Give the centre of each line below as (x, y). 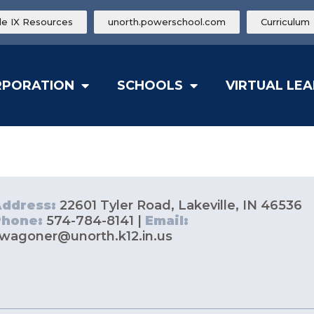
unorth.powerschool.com (167, 22)
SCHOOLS (150, 86)
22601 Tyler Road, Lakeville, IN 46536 (181, 206)
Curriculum (285, 22)
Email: (167, 221)
